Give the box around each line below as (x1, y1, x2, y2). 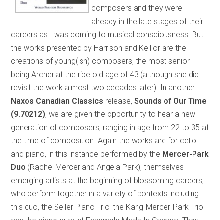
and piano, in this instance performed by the (11, 149, 163, 159)
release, (105, 96, 135, 106)
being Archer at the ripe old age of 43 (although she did (11, 69, 199, 79)
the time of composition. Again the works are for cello (11, 136, 197, 145)
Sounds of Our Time (134, 96, 207, 106)
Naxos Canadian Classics (11, 96, 106, 106)
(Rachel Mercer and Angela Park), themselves (27, 162, 184, 172)
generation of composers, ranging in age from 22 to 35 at (11, 122, 209, 132)
